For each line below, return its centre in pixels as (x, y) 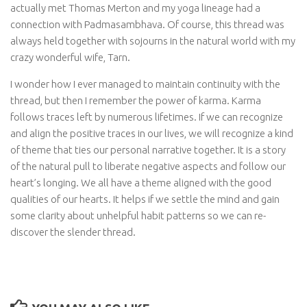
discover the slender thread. (73, 232)
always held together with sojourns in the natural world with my (153, 41)
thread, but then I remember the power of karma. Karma (136, 100)
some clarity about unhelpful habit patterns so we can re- (138, 216)
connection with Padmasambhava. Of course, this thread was (147, 24)
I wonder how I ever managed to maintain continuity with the (145, 84)
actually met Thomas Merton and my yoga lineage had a (135, 8)
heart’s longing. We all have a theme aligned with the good (141, 183)
